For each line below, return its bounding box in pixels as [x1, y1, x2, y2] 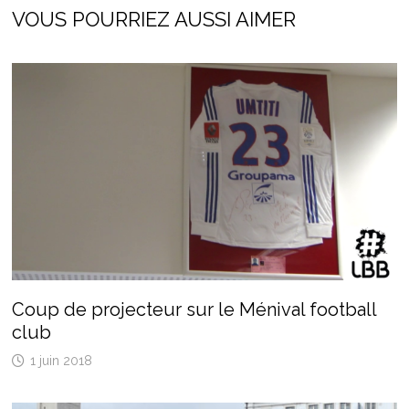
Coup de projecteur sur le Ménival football [11, 298, 376, 320]
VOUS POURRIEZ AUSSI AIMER [11, 6, 296, 31]
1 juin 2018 [29, 352, 92, 368]
